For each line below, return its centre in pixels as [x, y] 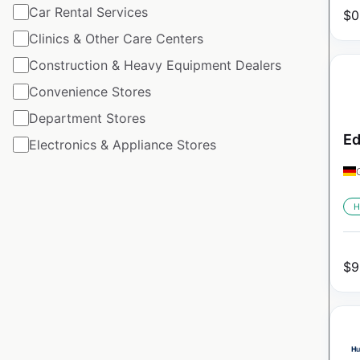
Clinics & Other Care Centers [116, 38]
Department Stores [87, 118]
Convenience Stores [90, 91]
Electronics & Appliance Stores [123, 144]
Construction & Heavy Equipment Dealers [155, 65]
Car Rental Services [88, 12]
